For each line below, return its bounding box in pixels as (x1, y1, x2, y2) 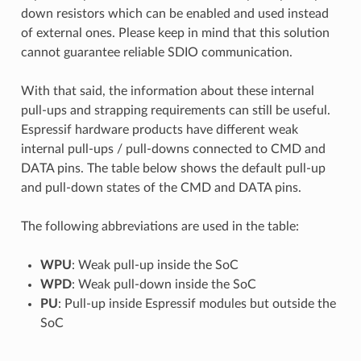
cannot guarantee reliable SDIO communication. (20, 45, 293, 59)
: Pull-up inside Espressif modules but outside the (57, 297, 336, 310)
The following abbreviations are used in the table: (20, 219, 299, 233)
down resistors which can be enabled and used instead (20, 6, 329, 20)
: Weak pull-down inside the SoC (71, 277, 256, 291)
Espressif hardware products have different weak (20, 122, 298, 136)
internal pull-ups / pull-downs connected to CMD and (20, 142, 326, 156)
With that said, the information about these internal (20, 84, 314, 98)
